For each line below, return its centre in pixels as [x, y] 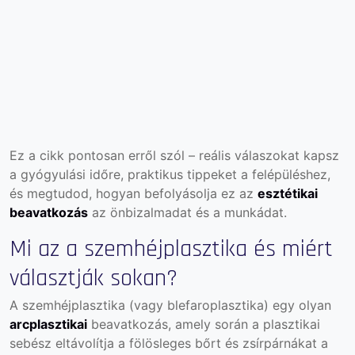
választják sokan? [94, 278]
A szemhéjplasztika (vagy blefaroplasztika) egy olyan [170, 305]
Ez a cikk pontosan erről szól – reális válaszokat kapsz [174, 155]
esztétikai [288, 193]
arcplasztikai [48, 324]
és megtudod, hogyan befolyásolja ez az [134, 193]
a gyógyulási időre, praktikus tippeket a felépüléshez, [170, 174]
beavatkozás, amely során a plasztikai [204, 324]
